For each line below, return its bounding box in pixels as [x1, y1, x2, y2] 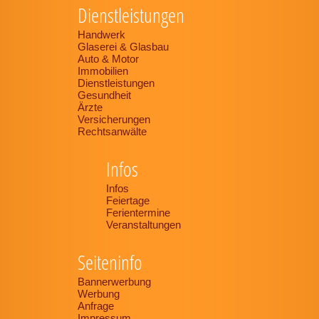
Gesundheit [78, 89, 131, 102]
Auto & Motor [78, 53, 139, 66]
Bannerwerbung [78, 276, 151, 288]
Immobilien [78, 65, 128, 78]
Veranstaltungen [106, 219, 181, 231]
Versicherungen [78, 113, 150, 126]
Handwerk [78, 28, 125, 41]
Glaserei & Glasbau [78, 41, 169, 53]
